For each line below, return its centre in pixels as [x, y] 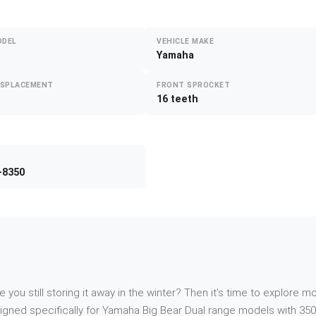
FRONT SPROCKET [194, 85]
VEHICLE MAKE [186, 42]
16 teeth [177, 99]
